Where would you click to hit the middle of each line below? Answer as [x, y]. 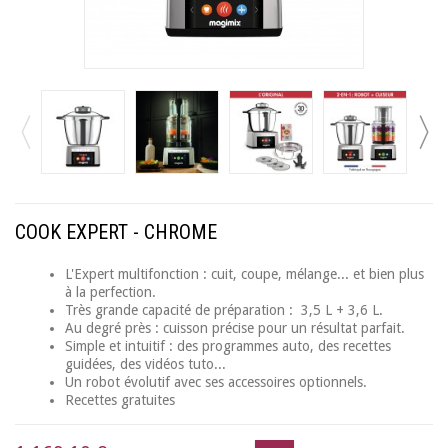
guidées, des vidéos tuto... [147, 363]
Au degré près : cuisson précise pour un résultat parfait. [235, 327]
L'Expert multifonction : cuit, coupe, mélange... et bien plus [244, 273]
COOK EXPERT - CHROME [116, 231]
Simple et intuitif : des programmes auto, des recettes [228, 345]
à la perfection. [112, 291]
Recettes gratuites [120, 399]
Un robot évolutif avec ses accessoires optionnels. [218, 381]
